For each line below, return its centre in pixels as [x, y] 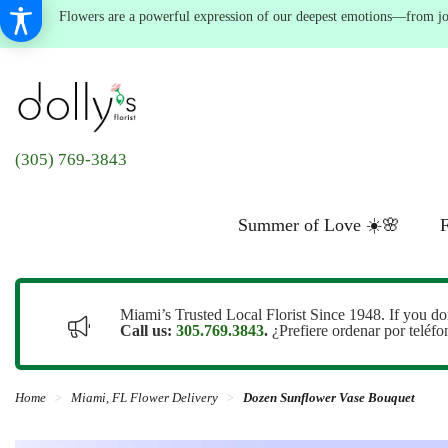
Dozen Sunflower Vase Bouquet [329, 398]
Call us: [146, 331]
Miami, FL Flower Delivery [144, 398]
